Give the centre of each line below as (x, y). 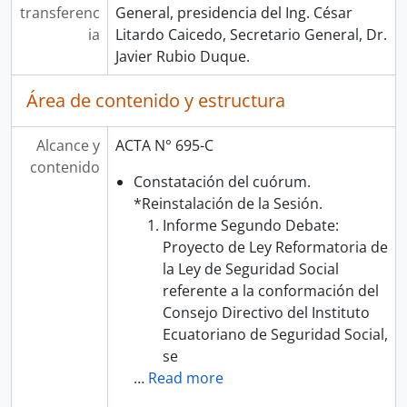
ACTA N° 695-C (164, 145)
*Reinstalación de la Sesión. (228, 203)
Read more (185, 378)
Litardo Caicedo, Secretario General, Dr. (251, 35)
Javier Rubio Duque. (182, 56)
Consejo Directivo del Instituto (266, 313)
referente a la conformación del (270, 291)
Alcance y (68, 145)
